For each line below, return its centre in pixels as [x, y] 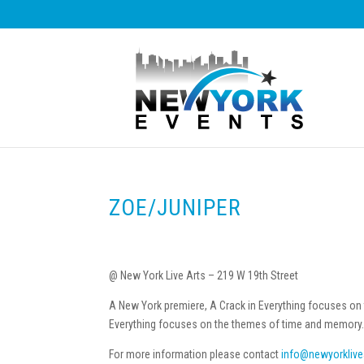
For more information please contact [195, 354]
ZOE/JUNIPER [175, 208]
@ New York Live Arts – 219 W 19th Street [204, 275]
